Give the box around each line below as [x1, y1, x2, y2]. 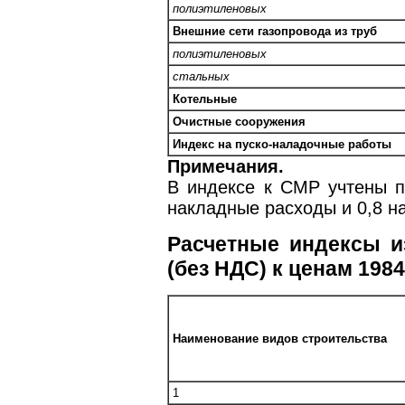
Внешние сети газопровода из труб [173, 24, 377, 39]
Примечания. [167, 156, 284, 177]
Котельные [173, 92, 237, 107]
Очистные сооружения [173, 115, 306, 129]
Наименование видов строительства [173, 332, 387, 346]
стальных [173, 70, 230, 84]
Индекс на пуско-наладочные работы [173, 137, 391, 152]
